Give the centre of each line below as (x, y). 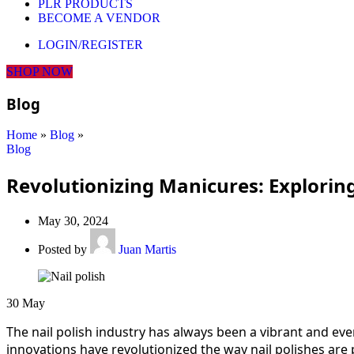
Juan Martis (147, 250)
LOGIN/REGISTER (90, 45)
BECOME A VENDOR (99, 18)
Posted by (62, 250)
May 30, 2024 (73, 221)
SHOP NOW (40, 72)
